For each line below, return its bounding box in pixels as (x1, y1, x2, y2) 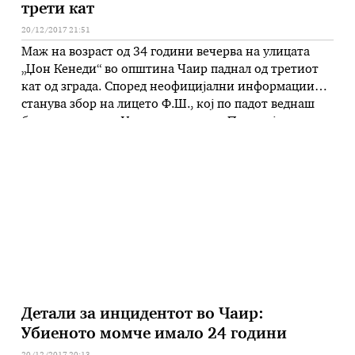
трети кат (21, 2, 95, 17)
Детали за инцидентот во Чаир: (21, 307, 265, 323)
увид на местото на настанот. (21, 134, 195, 147)
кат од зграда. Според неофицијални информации (21, 82, 315, 94)
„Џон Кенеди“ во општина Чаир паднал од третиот (21, 64, 319, 77)
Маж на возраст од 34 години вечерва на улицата (21, 47, 311, 59)
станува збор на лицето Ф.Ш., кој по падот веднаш (21, 99, 315, 112)
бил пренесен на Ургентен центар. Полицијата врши (21, 116, 330, 129)
